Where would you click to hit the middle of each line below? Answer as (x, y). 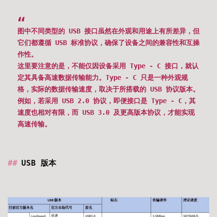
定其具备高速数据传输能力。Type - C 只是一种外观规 (103, 77)
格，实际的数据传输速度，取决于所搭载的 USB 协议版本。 (108, 89)
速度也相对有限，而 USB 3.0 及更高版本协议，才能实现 (106, 112)
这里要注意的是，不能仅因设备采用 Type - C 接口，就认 (108, 66)
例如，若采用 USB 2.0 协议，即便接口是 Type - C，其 (107, 101)
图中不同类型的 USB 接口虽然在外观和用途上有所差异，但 (108, 31)
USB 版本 (39, 163)
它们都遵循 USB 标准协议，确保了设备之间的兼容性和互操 (108, 42)
